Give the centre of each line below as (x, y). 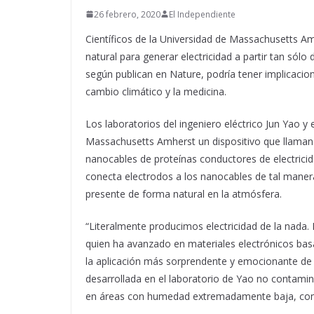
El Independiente (202, 14)
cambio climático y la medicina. (156, 91)
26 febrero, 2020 (127, 14)
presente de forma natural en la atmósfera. (184, 193)
